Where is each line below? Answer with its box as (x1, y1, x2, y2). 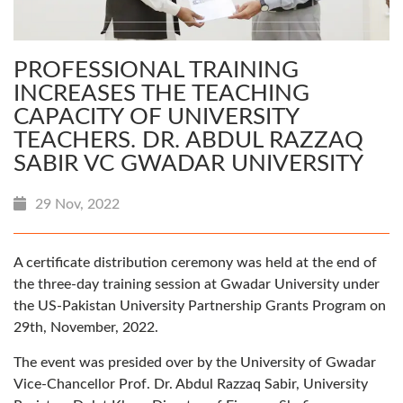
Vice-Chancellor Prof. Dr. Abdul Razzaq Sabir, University (13, 377, 368, 392)
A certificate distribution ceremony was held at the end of (13, 255, 377, 271)
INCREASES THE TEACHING (13, 82, 309, 106)
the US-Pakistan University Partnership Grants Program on (13, 299, 386, 314)
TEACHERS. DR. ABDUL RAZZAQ (13, 129, 363, 153)
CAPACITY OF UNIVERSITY (13, 105, 299, 130)
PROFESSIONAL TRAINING (13, 58, 299, 83)
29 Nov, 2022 (35, 197, 120, 212)
